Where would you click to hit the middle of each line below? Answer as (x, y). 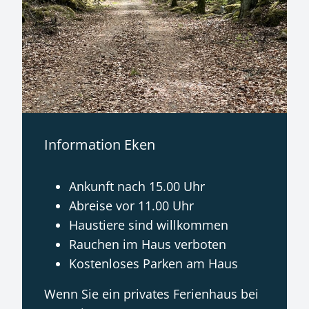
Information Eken (100, 145)
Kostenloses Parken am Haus (153, 264)
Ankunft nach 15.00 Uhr (137, 187)
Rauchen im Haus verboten (148, 245)
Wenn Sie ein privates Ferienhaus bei (151, 294)
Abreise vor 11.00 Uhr (131, 206)
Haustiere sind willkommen (149, 225)
